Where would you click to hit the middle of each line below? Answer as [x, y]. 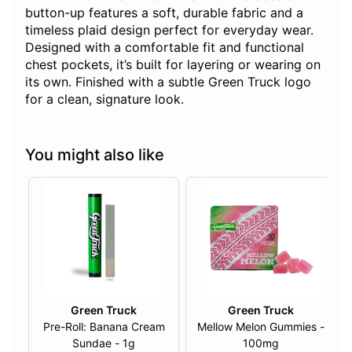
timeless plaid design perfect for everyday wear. [169, 30]
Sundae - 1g [125, 343]
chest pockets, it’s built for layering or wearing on [173, 65]
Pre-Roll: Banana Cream [104, 327]
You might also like [95, 155]
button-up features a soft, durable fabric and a [164, 13]
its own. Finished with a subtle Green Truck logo [168, 82]
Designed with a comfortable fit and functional [165, 48]
